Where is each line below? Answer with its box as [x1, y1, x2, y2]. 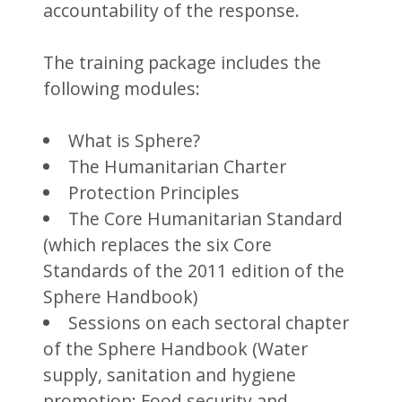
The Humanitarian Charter [67, 153, 286, 179]
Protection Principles [67, 179, 240, 205]
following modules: [43, 75, 201, 100]
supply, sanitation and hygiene [43, 362, 297, 387]
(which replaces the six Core [43, 232, 273, 257]
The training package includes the [43, 49, 322, 74]
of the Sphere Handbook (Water [43, 336, 309, 361]
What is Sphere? [67, 127, 200, 153]
